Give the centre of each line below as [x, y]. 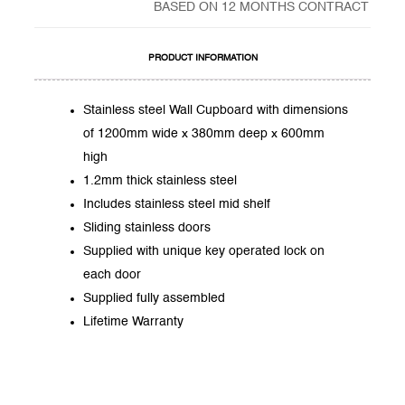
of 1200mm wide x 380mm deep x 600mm [204, 133]
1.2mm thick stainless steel [160, 180]
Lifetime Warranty [134, 321]
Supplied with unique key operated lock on [204, 251]
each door [113, 274]
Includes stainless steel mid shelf [177, 204]
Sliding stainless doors [147, 227]
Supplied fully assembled [155, 298]
